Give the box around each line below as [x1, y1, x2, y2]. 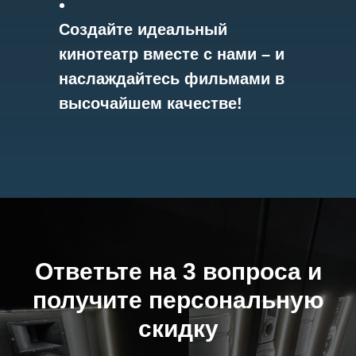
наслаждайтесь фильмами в [59, 70, 284, 87]
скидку [137, 315, 219, 342]
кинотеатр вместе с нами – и [59, 45, 284, 63]
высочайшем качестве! [59, 95, 242, 112]
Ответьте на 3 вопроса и [34, 258, 322, 284]
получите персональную [32, 287, 324, 313]
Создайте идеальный [59, 21, 227, 38]
